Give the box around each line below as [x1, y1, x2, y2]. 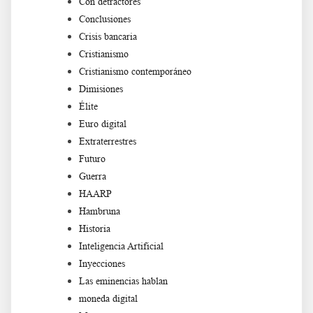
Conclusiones [79, 14, 131, 25]
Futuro [79, 154, 105, 165]
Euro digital [79, 119, 126, 130]
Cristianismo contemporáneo [79, 66, 191, 78]
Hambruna [79, 206, 120, 217]
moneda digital [79, 293, 138, 305]
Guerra [79, 171, 106, 182]
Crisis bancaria [79, 31, 137, 43]
